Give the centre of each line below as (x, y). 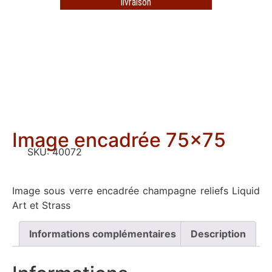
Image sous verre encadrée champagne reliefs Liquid (136, 190)
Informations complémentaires (103, 234)
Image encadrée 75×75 (119, 140)
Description (218, 234)
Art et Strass (41, 205)
